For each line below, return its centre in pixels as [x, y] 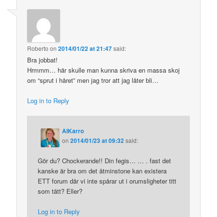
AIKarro [73, 131]
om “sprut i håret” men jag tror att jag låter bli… [93, 80]
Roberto [38, 48]
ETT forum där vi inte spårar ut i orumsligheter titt [107, 181]
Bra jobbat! [43, 60]
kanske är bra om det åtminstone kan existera [102, 171]
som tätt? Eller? [60, 191]
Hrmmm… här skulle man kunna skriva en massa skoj [104, 70]
